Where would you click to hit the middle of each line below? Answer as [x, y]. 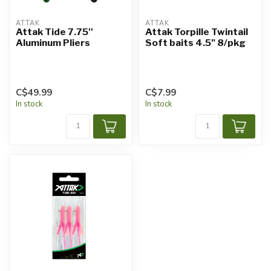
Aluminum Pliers [53, 43]
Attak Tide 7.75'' [54, 32]
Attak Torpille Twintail [197, 32]
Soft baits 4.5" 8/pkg [195, 43]
